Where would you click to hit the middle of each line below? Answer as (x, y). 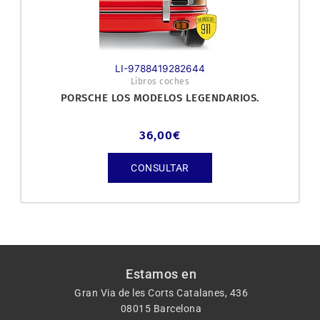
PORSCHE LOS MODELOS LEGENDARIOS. (160, 97)
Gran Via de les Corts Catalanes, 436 (161, 293)
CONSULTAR (160, 168)
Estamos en (161, 274)
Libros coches (160, 81)
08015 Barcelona (161, 309)
